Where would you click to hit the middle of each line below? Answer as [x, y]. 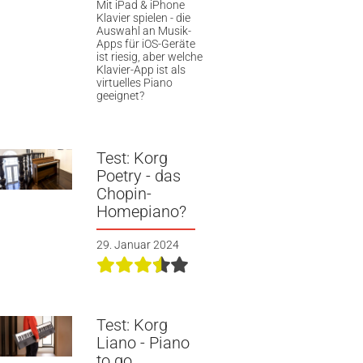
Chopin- [124, 193]
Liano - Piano [143, 342]
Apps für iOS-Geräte [145, 44]
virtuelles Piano [134, 83]
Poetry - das [138, 175]
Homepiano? [141, 211]
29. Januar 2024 [137, 244]
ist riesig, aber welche [149, 57]
